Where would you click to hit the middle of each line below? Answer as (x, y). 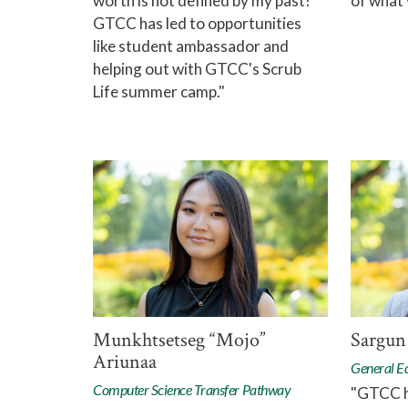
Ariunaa (125, 362)
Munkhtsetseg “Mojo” (179, 341)
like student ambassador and (191, 46)
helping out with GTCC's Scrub (197, 69)
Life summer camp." (159, 92)
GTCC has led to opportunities (197, 24)
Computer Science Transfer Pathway (192, 390)
